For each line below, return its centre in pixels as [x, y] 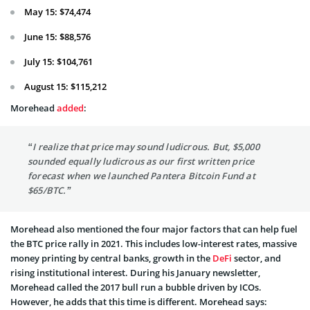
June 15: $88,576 [57, 37]
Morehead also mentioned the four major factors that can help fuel [154, 229]
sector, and [256, 258]
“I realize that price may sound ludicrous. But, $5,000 [144, 147]
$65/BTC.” [49, 191]
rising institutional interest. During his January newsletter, [135, 273]
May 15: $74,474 [57, 12]
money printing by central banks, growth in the [111, 258]
